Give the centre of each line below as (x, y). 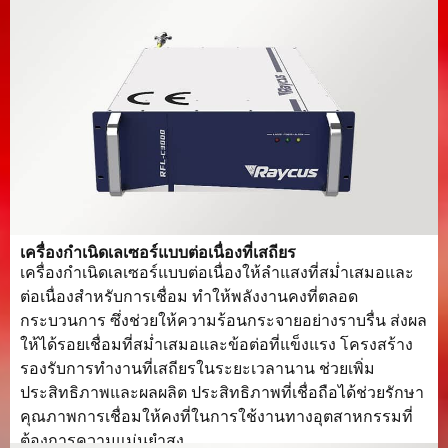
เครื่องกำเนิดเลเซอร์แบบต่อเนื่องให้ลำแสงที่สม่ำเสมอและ (217, 273)
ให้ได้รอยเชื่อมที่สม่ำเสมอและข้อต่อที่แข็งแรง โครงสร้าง (216, 345)
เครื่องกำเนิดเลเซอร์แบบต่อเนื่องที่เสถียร (158, 253)
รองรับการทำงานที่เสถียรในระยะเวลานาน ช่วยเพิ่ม (197, 369)
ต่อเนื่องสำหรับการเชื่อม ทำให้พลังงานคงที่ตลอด (189, 297)
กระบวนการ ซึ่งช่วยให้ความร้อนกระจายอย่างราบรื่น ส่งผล (223, 321)
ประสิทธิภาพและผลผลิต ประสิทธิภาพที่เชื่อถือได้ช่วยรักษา (222, 393)
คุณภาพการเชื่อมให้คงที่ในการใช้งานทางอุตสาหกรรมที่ (216, 417)
